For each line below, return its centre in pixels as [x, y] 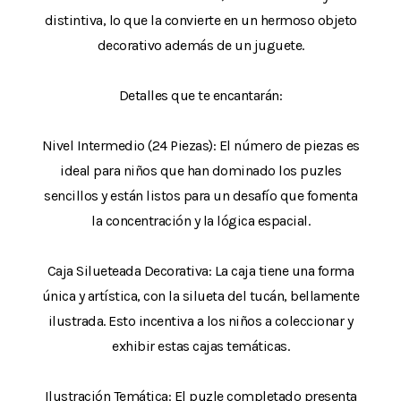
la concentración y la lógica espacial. [200, 220]
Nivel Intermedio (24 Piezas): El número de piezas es [200, 145]
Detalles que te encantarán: [200, 95]
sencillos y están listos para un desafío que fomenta [200, 195]
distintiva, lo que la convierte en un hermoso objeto [200, 20]
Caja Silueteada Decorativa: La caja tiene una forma [200, 270]
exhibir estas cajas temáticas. [200, 346]
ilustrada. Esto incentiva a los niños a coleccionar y [200, 320]
